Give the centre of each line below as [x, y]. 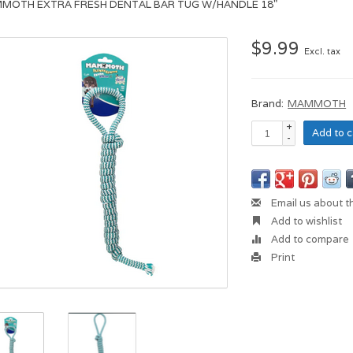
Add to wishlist [306, 221]
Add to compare [309, 239]
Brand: [268, 104]
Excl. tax [323, 51]
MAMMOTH [317, 104]
